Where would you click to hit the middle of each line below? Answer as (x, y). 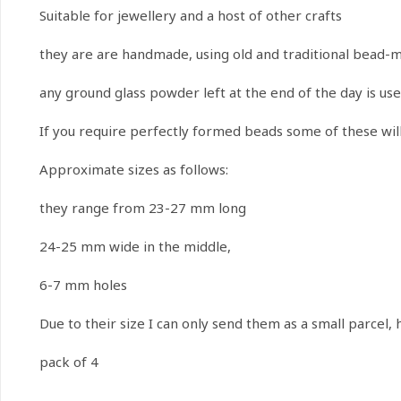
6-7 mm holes (83, 285)
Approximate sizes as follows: (133, 170)
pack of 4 (68, 362)
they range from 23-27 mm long (142, 208)
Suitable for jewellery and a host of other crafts (190, 16)
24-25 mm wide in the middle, (135, 247)
